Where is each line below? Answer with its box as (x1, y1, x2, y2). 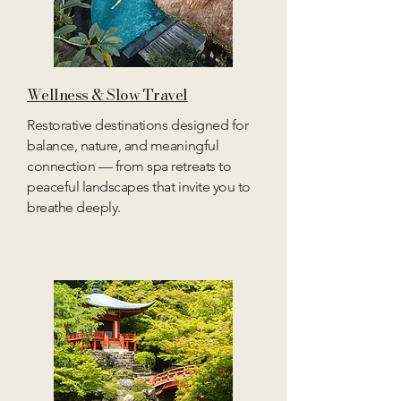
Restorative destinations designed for (27, 116, 249, 133)
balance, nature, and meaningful (27, 137, 219, 154)
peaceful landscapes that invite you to (27, 178, 251, 195)
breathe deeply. (27, 199, 121, 216)
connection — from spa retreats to (27, 158, 232, 175)
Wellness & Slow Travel (27, 83, 188, 107)
